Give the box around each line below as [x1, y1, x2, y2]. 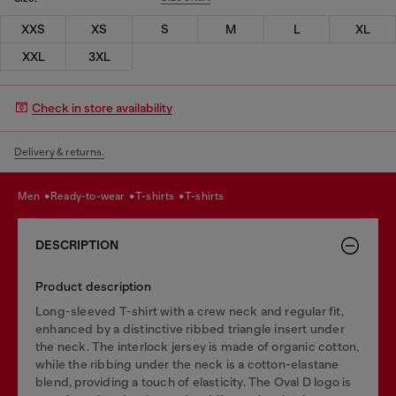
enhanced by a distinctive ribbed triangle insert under [35, 321, 345, 336]
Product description [35, 278, 151, 293]
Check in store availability [32, 101, 172, 115]
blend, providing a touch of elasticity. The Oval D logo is [35, 374, 352, 389]
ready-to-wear [57, 190, 127, 202]
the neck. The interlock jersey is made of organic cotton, [35, 339, 360, 354]
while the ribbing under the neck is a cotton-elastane [35, 356, 339, 371]
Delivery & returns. [14, 145, 104, 158]
